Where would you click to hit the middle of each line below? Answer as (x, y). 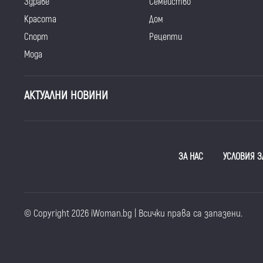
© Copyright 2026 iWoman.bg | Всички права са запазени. (133, 214)
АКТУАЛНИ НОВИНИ (66, 96)
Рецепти (166, 37)
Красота (40, 20)
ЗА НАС (190, 157)
